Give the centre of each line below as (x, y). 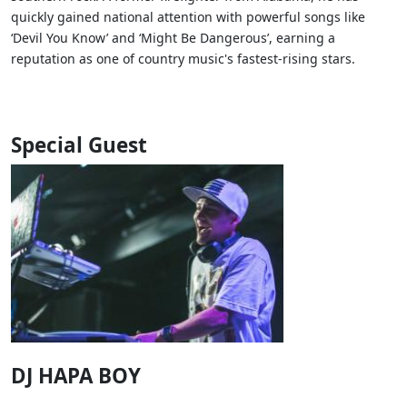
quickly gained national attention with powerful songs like (188, 17)
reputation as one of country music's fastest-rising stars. (183, 59)
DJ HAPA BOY (76, 376)
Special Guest (79, 145)
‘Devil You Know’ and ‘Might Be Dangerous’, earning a (173, 38)
